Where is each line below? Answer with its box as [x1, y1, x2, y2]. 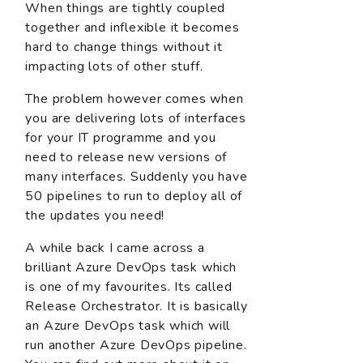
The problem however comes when [25, 90, 244, 109]
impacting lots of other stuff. [25, 58, 203, 76]
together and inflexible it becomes [25, 19, 240, 37]
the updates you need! [25, 207, 165, 225]
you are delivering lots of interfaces [25, 109, 246, 128]
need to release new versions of [25, 148, 228, 167]
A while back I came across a [25, 239, 205, 258]
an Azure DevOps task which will [25, 317, 231, 335]
